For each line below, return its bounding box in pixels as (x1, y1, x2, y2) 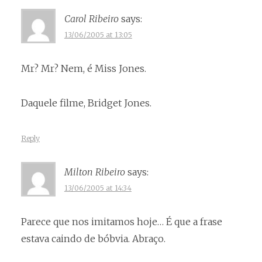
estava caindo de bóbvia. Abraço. (21, 233, 166, 245)
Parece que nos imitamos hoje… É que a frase (21, 216, 222, 228)
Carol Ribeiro (64, 13, 119, 25)
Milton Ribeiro (64, 166, 125, 178)
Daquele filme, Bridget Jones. (21, 97, 151, 109)
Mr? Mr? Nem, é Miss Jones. (21, 63, 146, 75)
